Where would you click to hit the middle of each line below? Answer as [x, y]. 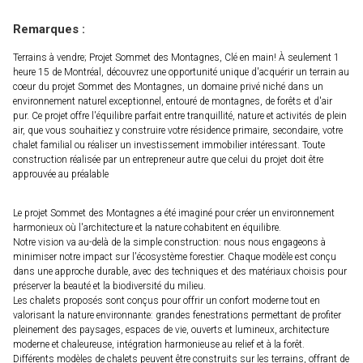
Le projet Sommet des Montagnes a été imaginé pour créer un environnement [174, 214]
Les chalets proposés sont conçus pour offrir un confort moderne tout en [167, 301]
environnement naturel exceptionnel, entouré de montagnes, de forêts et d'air [173, 102]
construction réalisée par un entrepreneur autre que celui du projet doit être [168, 160]
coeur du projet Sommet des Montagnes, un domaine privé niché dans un [168, 87]
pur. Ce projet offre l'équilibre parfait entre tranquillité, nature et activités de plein [180, 116]
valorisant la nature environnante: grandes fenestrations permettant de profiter [177, 316]
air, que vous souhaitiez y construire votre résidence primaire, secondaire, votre [178, 131]
